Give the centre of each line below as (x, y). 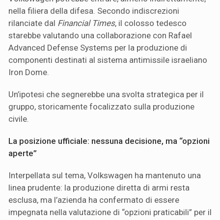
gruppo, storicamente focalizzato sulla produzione (101, 107)
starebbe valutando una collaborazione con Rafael (100, 36)
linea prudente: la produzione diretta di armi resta (99, 188)
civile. (19, 119)
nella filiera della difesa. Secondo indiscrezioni (94, 11)
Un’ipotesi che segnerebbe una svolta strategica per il (106, 95)
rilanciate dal (33, 23)
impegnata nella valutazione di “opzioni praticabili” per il (110, 212)
